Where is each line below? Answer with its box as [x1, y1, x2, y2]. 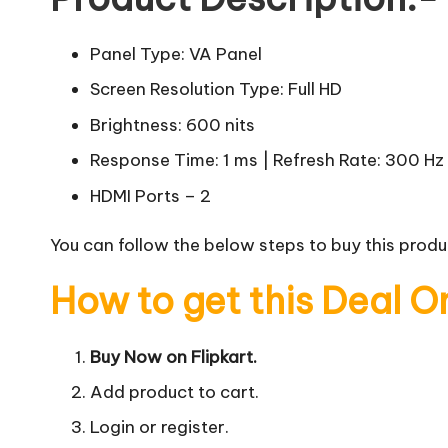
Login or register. [90, 416, 229, 439]
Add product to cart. [90, 380, 259, 403]
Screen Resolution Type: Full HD [90, 78, 342, 101]
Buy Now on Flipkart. [90, 345, 257, 368]
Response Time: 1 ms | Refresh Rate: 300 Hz [90, 149, 444, 172]
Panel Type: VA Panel [90, 43, 262, 65]
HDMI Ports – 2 [90, 184, 211, 207]
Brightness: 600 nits [90, 113, 255, 136]
